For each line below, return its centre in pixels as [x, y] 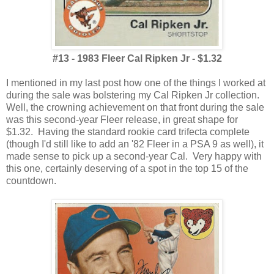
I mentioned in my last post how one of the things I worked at [136, 83]
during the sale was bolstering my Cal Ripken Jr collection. [134, 95]
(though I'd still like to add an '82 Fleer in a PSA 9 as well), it [135, 144]
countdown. [31, 181]
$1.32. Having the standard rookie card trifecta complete [128, 132]
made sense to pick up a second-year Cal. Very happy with [134, 157]
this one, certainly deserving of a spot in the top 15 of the [127, 169]
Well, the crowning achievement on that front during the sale [135, 108]
